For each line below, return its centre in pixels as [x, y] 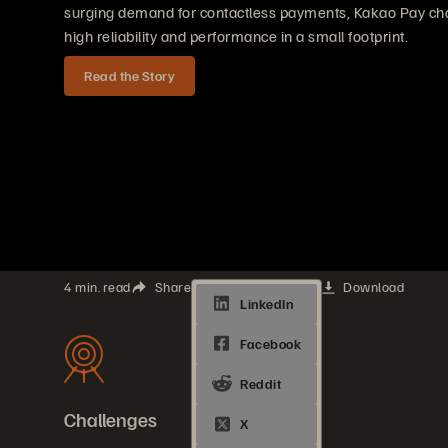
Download [373, 286]
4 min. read [97, 286]
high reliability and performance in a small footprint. [236, 36]
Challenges [110, 419]
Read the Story [129, 75]
